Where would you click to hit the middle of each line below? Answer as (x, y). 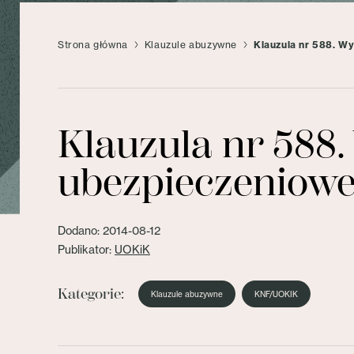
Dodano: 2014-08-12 (109, 230)
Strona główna (93, 45)
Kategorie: (91, 294)
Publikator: (86, 249)
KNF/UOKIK (276, 294)
